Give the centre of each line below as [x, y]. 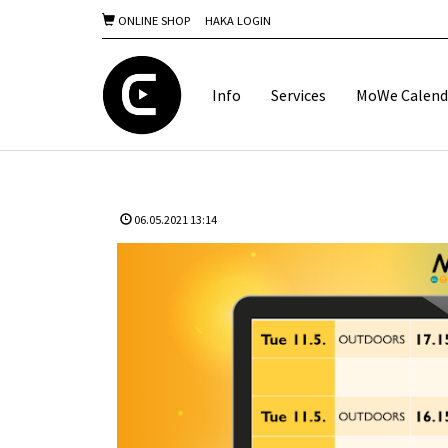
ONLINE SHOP [152, 20]
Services [298, 94]
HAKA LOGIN [238, 20]
